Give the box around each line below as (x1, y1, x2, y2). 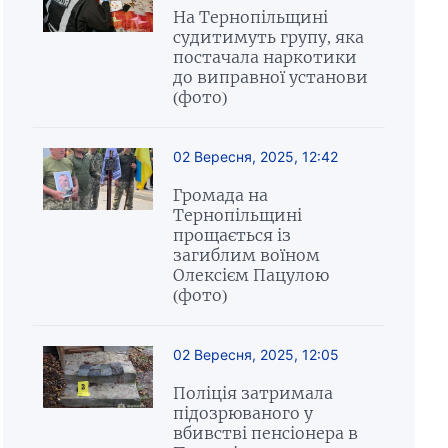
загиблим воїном (172, 245, 320, 265)
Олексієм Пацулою (172, 265, 329, 285)
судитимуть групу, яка (172, 27, 364, 47)
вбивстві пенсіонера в (172, 423, 358, 443)
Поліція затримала (172, 383, 333, 403)
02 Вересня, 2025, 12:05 (172, 346, 339, 363)
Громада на (172, 185, 268, 205)
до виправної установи (172, 67, 368, 87)
